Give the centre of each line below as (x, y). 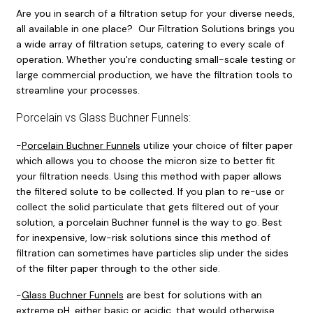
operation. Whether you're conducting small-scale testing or (155, 59)
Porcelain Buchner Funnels (81, 145)
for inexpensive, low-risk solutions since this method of (143, 237)
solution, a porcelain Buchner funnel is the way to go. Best (149, 222)
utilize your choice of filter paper (216, 145)
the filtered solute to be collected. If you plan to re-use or (150, 191)
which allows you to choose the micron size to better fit (145, 160)
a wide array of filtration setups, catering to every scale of (150, 44)
